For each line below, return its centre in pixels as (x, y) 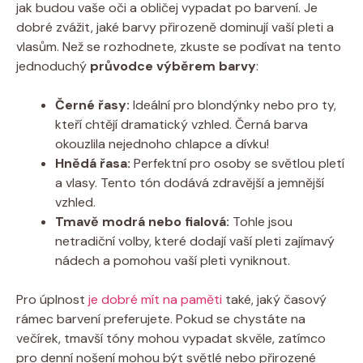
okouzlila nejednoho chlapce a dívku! (162, 143)
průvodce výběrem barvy (173, 66)
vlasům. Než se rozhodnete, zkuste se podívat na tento (179, 46)
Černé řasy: (92, 105)
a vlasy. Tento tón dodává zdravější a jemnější (190, 182)
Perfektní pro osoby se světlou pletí (237, 163)
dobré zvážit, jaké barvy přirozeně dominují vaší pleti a (175, 27)
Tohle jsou (261, 221)
